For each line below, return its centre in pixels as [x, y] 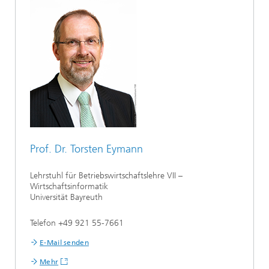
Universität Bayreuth [66, 197]
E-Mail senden [64, 242]
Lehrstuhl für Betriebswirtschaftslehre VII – [106, 175]
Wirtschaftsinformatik [69, 186]
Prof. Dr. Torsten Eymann [86, 149]
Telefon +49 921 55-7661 [77, 223]
